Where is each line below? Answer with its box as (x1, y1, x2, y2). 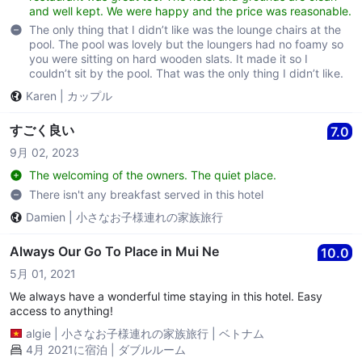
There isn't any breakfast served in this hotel (29, 187, 263, 201)
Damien (26, 210, 65, 225)
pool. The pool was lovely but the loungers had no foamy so (29, 37, 343, 52)
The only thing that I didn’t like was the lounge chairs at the (29, 23, 341, 37)
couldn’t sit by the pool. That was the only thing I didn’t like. (29, 66, 343, 81)
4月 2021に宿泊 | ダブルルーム (26, 342, 186, 356)
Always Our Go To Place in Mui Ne (10, 242, 219, 259)
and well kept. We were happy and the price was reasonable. (29, 3, 351, 18)
